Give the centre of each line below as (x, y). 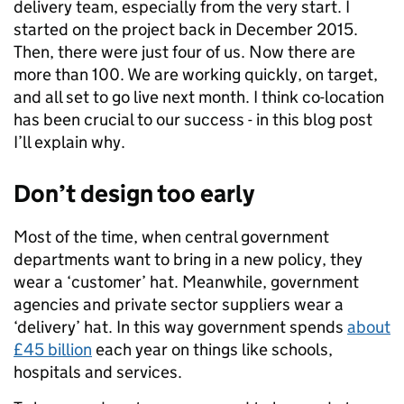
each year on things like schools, (212, 350)
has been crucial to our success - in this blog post (193, 120)
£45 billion (53, 350)
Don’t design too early (134, 194)
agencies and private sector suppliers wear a (179, 305)
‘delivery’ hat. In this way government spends (180, 327)
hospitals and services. (98, 372)
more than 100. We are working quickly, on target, (196, 75)
